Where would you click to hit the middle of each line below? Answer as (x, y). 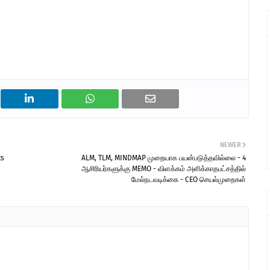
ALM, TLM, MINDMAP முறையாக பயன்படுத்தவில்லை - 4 (164, 158)
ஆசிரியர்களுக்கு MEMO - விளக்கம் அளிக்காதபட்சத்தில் (164, 169)
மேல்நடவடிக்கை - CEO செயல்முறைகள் (189, 180)
